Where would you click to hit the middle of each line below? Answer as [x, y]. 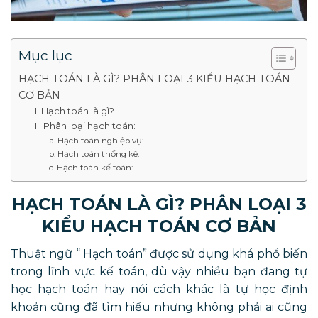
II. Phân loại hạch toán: [85, 126]
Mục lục [45, 56]
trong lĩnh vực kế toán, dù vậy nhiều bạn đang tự [159, 272]
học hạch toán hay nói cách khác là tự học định [159, 290]
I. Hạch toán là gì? [74, 111]
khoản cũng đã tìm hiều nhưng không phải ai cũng [159, 307]
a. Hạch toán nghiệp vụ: [97, 141]
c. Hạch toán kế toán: [91, 168]
